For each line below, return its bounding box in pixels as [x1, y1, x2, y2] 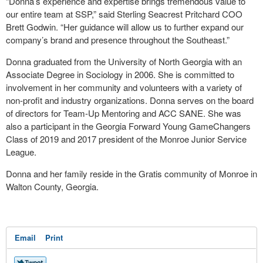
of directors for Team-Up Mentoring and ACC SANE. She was [6, 107, 241, 119]
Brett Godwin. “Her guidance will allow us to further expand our [6, 21, 244, 33]
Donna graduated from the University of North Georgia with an [6, 55, 242, 68]
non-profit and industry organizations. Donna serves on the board [6, 94, 254, 106]
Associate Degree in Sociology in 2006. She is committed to [6, 68, 234, 80]
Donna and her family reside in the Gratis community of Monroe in [6, 167, 257, 180]
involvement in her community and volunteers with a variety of [6, 81, 242, 93]
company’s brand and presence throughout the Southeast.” [6, 33, 230, 46]
